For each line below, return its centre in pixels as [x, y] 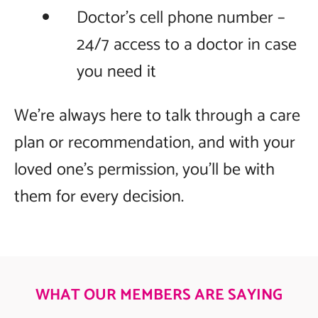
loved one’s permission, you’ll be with [144, 170]
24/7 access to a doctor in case [187, 45]
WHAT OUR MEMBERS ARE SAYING [159, 296]
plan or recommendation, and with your [155, 143]
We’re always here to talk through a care [157, 116]
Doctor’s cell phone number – [181, 18]
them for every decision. [99, 197]
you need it [116, 72]
